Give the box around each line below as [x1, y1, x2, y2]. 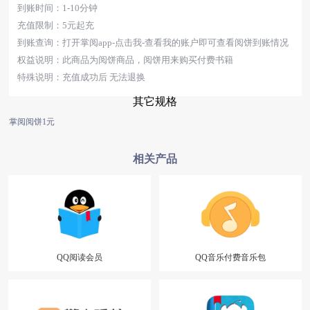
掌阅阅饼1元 [8, 117, 55, 127]
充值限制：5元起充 [17, 20, 94, 30]
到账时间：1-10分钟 [17, 3, 98, 13]
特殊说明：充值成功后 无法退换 [17, 72, 145, 82]
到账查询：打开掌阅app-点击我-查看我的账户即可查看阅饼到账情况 [17, 37, 289, 48]
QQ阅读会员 [57, 253, 102, 263]
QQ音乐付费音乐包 [195, 253, 266, 263]
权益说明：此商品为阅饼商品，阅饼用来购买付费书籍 [17, 55, 233, 65]
